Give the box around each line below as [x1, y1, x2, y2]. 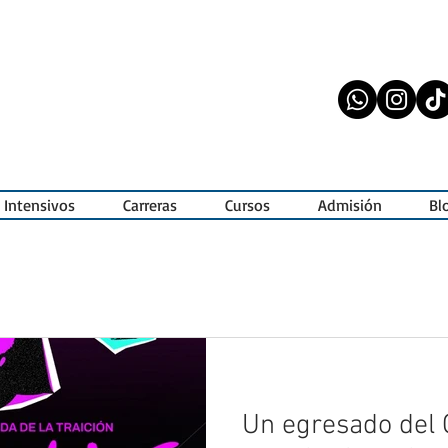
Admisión [317, 195, 382, 215]
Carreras [123, 195, 177, 215]
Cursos [225, 195, 270, 215]
